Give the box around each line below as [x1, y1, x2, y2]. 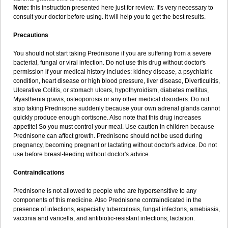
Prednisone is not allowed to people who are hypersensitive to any [13, 187, 196, 194]
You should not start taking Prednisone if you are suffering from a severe [13, 50, 211, 57]
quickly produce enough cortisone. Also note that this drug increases [13, 114, 201, 121]
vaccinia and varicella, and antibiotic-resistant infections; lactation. [13, 215, 195, 222]
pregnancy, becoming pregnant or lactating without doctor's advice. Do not [13, 141, 217, 149]
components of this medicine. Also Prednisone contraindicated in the [13, 196, 202, 204]
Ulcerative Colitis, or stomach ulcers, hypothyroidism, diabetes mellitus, [13, 87, 209, 94]
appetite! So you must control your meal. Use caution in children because [13, 123, 214, 130]
